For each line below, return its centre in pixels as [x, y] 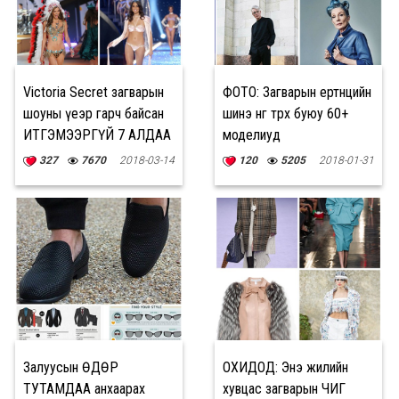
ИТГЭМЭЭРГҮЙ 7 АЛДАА [97, 135]
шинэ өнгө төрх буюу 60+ [285, 114]
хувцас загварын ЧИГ [284, 389]
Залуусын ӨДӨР [71, 367]
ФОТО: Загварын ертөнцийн [297, 92]
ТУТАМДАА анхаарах [84, 389]
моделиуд [252, 135]
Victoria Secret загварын [94, 92]
